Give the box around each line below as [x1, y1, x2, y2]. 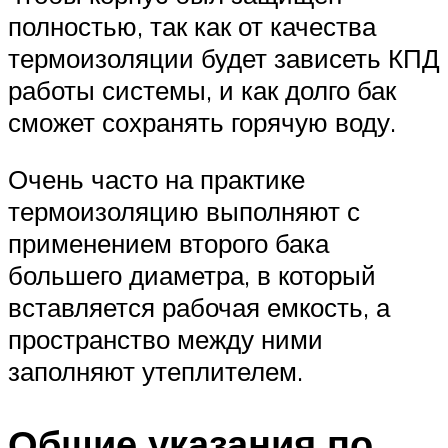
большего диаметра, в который [8, 259, 376, 292]
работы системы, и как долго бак [8, 73, 396, 106]
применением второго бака [8, 227, 329, 260]
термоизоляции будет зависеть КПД [8, 41, 440, 74]
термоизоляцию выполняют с [8, 195, 360, 228]
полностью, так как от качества [8, 9, 376, 42]
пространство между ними [8, 323, 323, 356]
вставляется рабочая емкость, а [8, 291, 390, 324]
